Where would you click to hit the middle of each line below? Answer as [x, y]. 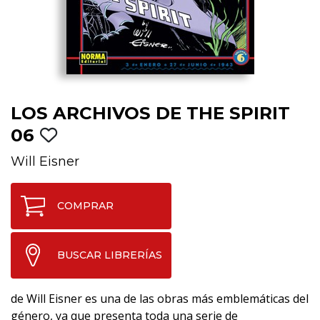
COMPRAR [85, 205]
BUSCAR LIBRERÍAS [110, 255]
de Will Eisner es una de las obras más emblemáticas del [160, 298]
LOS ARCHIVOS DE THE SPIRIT [150, 112]
